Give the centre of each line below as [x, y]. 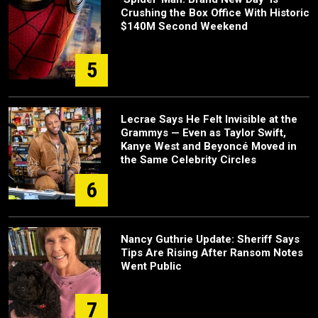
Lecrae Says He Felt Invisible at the [209, 120]
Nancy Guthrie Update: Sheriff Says [210, 240]
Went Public [151, 267]
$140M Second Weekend [184, 27]
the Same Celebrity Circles [188, 160]
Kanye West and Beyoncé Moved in [209, 147]
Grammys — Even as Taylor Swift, [203, 133]
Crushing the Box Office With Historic [215, 13]
